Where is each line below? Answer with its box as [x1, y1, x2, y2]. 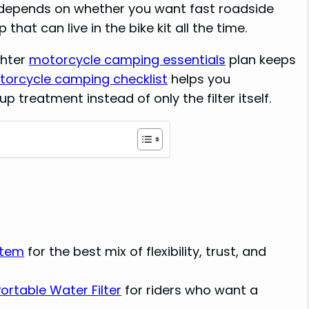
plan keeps [226, 51, 296, 69]
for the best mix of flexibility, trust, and [24, 242, 266, 260]
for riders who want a [121, 281, 258, 299]
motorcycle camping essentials [29, 51, 226, 69]
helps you [168, 70, 230, 88]
